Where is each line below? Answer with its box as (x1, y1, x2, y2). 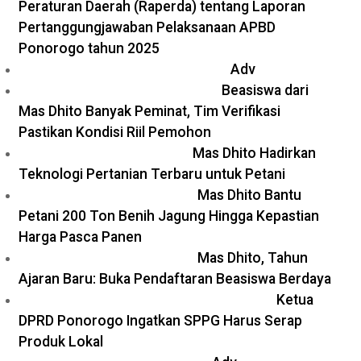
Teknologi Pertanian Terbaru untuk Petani (19, 166, 285, 182)
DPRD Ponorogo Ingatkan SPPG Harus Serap (19, 313, 302, 329)
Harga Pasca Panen (19, 229, 142, 245)
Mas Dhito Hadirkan (193, 145, 316, 161)
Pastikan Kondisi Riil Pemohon (19, 124, 211, 140)
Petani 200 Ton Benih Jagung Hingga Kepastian (19, 208, 319, 224)
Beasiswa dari (222, 82, 309, 98)
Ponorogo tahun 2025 (19, 40, 160, 56)
